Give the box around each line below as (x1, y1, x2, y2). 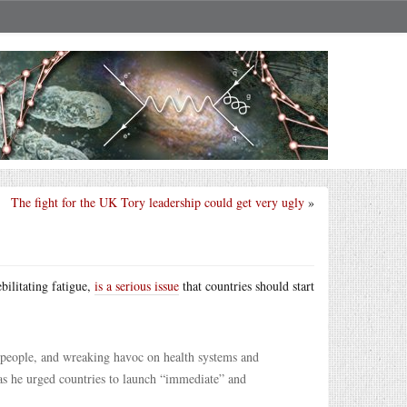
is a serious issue (94, 277, 179, 294)
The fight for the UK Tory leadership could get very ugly (11, 194, 304, 211)
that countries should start (179, 277, 314, 294)
